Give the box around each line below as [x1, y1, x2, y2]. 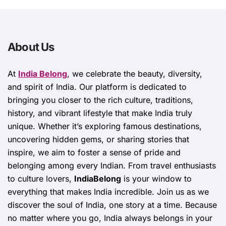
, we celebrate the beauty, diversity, [67, 69, 202, 79]
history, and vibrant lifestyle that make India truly [8, 108, 192, 119]
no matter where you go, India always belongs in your [8, 213, 212, 223]
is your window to [121, 174, 192, 184]
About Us [8, 40, 54, 54]
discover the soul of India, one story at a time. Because [8, 200, 217, 210]
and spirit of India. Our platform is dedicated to [8, 82, 187, 92]
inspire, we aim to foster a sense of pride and [8, 147, 181, 158]
